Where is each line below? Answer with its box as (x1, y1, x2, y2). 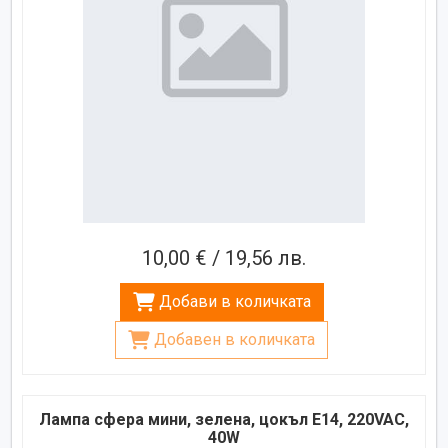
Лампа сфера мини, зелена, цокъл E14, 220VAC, (39, 409, 409, 429)
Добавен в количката (154, 329, 315, 349)
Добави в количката (158, 291, 311, 311)
